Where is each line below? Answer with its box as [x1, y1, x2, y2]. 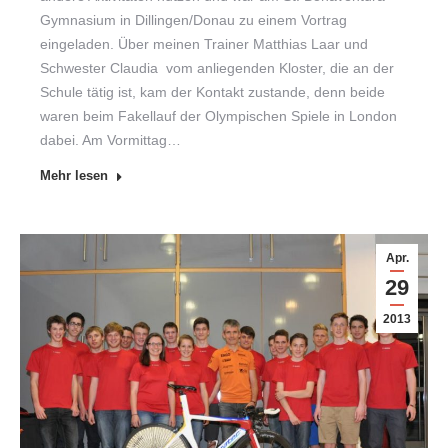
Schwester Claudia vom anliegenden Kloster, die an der [40, 60, 394, 76]
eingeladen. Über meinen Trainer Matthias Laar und [40, 36, 368, 52]
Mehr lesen [40, 168, 108, 183]
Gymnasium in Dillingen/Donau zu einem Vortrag [40, 12, 347, 28]
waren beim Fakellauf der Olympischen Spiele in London [40, 108, 397, 124]
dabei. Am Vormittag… [40, 132, 181, 148]
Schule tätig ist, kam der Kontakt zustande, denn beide [40, 84, 385, 100]
